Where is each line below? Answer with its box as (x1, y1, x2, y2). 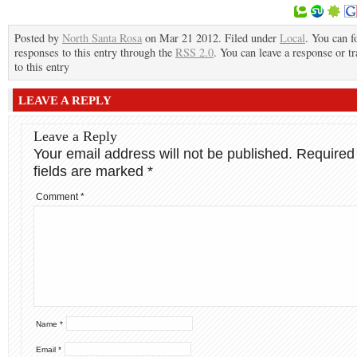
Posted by (14, 30, 62, 45)
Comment (36, 191, 80, 202)
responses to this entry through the (14, 45, 175, 60)
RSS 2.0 (175, 45, 214, 60)
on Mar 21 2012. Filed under (142, 30, 280, 45)
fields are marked (33, 163, 147, 179)
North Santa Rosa (62, 30, 142, 45)
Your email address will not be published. (33, 146, 292, 162)
